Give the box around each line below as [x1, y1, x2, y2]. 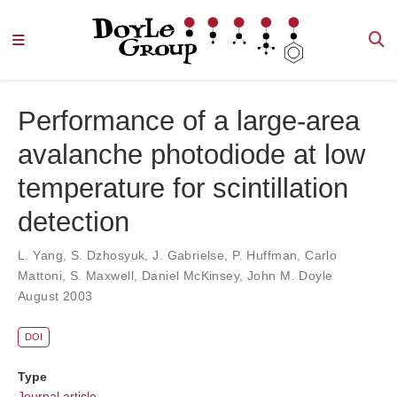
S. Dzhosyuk [70, 247, 145, 262]
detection [18, 206, 129, 237]
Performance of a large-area [18, 105, 360, 136]
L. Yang [18, 247, 63, 262]
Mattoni [18, 268, 62, 283]
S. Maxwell [69, 268, 134, 283]
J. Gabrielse [152, 247, 225, 262]
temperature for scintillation [18, 172, 348, 204]
